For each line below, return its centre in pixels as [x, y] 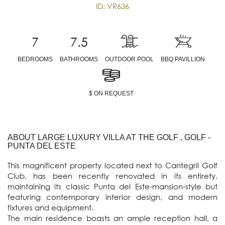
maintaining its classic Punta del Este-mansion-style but [113, 187]
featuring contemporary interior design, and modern [113, 197]
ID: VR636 [113, 6]
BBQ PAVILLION [183, 59]
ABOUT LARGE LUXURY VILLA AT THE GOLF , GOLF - [109, 138]
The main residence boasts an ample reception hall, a [113, 218]
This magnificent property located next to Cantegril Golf [113, 165]
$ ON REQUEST [111, 94]
